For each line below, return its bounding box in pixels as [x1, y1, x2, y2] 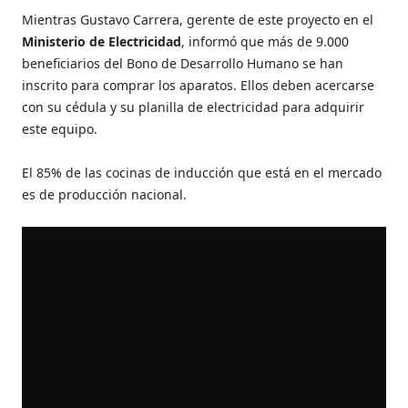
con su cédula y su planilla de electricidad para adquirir [22, 97, 365, 116]
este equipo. [22, 119, 98, 138]
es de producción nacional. [22, 185, 188, 203]
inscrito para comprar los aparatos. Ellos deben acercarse [22, 76, 375, 94]
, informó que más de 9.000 [181, 32, 350, 50]
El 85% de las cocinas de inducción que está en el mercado [22, 163, 382, 181]
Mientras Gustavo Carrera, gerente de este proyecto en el [22, 10, 374, 28]
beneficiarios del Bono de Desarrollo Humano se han [22, 54, 344, 72]
